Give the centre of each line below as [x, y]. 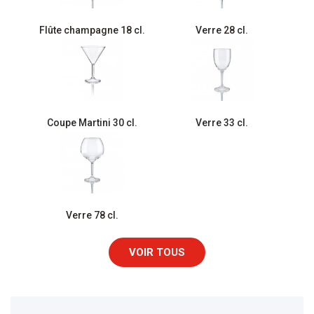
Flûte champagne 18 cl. [93, 30]
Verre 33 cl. [221, 122]
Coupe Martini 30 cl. [93, 122]
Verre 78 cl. [93, 215]
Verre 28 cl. [221, 30]
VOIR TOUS [157, 252]
